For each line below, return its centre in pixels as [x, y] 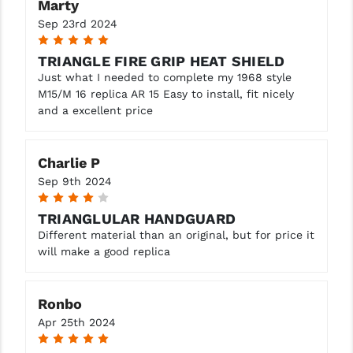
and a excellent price [95, 110]
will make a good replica [104, 251]
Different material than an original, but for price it [176, 234]
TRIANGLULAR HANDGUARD [137, 218]
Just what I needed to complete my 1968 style [164, 77]
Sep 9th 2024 [74, 181]
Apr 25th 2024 [76, 322]
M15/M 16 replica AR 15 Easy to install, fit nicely [165, 93]
